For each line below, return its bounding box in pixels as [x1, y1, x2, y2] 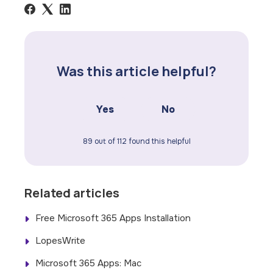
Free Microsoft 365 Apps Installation [35, 212, 191, 225]
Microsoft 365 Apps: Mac [35, 257, 142, 270]
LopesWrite [35, 235, 86, 247]
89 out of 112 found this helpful [82, 136, 191, 147]
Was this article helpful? [57, 62, 216, 81]
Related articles [24, 185, 120, 202]
